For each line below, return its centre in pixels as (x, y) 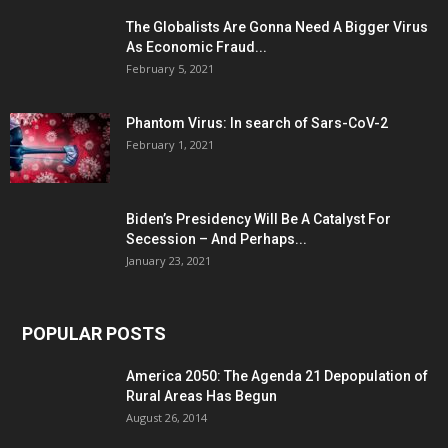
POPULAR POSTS (94, 334)
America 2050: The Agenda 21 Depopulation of (277, 376)
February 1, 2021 (170, 145)
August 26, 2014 (166, 418)
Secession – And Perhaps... (216, 239)
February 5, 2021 (170, 69)
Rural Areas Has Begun (201, 396)
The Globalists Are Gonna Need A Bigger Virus (277, 27)
